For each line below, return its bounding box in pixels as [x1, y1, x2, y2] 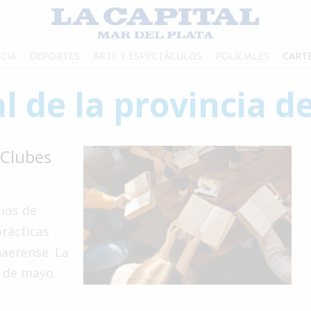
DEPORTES [29, 49, 80, 63]
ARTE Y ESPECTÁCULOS [93, 49, 202, 63]
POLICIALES [215, 49, 269, 63]
